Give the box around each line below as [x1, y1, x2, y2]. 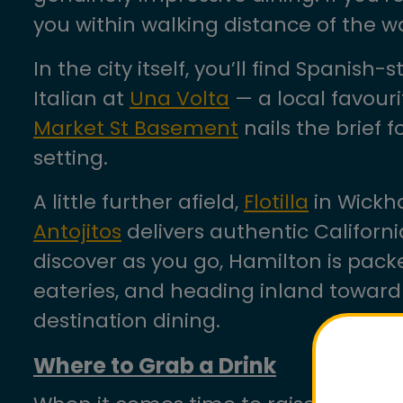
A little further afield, [33, 188, 244, 216]
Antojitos [33, 218, 121, 246]
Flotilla [244, 188, 309, 216]
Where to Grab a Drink [33, 351, 276, 381]
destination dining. [33, 307, 220, 335]
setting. [33, 144, 108, 172]
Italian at [33, 85, 130, 112]
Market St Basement [33, 114, 238, 142]
